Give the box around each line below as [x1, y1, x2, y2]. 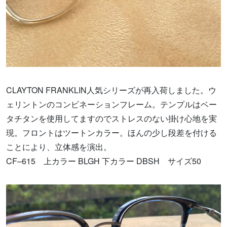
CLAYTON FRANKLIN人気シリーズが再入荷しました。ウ [6, 84, 216, 96]
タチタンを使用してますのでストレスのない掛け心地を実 [6, 112, 217, 125]
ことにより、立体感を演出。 [6, 141, 111, 153]
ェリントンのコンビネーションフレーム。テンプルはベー [6, 98, 217, 110]
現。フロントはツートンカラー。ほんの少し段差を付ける [6, 127, 217, 139]
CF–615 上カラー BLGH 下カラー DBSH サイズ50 [6, 155, 201, 167]
